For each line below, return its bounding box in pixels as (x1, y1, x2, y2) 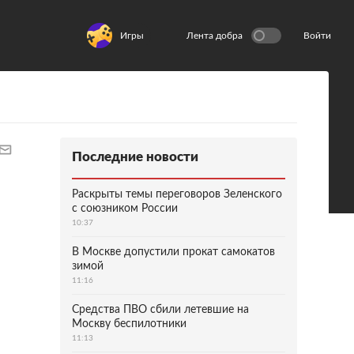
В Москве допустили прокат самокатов (72, 247, 275, 258)
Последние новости (72, 150, 198, 164)
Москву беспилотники (72, 318, 186, 330)
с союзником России (72, 203, 178, 214)
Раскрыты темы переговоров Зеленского (72, 189, 282, 200)
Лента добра (186, 31, 243, 40)
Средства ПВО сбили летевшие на (72, 304, 249, 315)
